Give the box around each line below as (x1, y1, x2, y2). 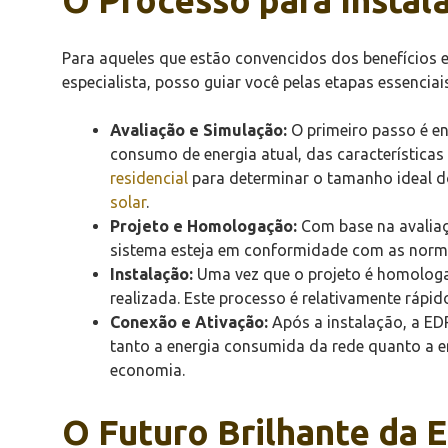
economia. (110, 360, 185, 379)
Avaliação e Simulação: (110, 120, 287, 139)
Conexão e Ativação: (110, 312, 268, 331)
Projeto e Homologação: (110, 216, 297, 235)
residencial (110, 168, 188, 187)
